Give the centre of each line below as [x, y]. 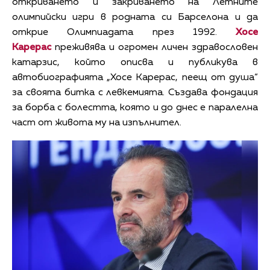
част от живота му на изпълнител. [98, 123]
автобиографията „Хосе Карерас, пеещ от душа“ [135, 78]
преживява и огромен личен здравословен [155, 48]
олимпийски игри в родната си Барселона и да [135, 18]
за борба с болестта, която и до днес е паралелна [135, 108]
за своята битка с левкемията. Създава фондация [135, 93]
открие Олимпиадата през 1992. [124, 33]
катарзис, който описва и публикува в [135, 63]
